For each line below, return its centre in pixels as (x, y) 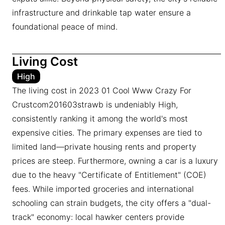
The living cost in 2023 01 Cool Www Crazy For (102, 91)
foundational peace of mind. (65, 27)
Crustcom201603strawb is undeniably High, (95, 105)
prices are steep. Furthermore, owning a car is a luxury (115, 161)
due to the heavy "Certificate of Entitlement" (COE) (109, 175)
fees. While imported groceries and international (103, 189)
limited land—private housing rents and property (104, 147)
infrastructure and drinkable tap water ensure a (101, 13)
